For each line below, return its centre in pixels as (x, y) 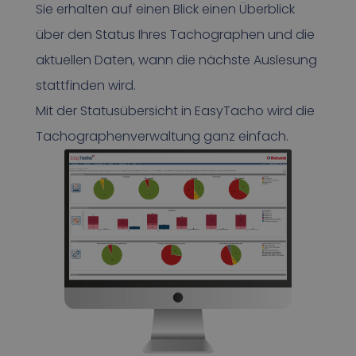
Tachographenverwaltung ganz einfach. (162, 137)
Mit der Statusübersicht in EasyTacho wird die (175, 111)
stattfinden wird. (85, 86)
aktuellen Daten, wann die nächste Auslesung (176, 60)
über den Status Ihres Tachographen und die (175, 35)
